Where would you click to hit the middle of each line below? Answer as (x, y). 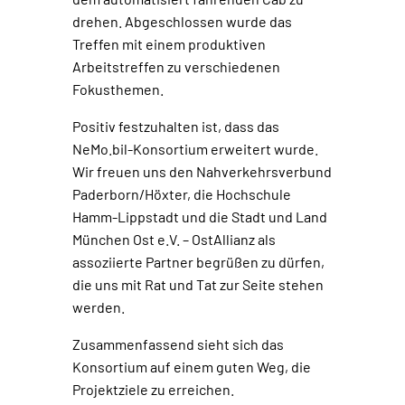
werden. (99, 307)
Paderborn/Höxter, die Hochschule (182, 194)
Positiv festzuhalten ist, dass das (176, 127)
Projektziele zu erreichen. (153, 390)
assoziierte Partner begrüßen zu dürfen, (198, 262)
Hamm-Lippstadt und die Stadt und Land (200, 217)
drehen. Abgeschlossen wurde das (182, 22)
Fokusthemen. (118, 89)
